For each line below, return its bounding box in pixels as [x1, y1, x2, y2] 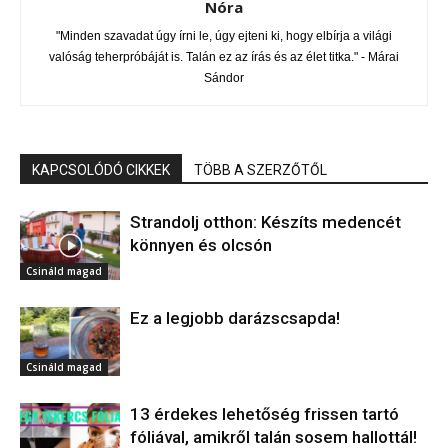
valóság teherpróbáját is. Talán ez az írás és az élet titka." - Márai [49, 50, 399, 65]
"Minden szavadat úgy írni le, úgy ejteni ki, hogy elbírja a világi [56, 29, 392, 44]
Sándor [204, 71, 244, 86]
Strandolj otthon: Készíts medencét [130, 212, 401, 233]
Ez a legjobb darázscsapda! [130, 308, 340, 329]
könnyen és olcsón [130, 235, 272, 256]
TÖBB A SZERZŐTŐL [194, 162, 327, 179]
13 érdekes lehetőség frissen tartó [130, 404, 399, 425]
